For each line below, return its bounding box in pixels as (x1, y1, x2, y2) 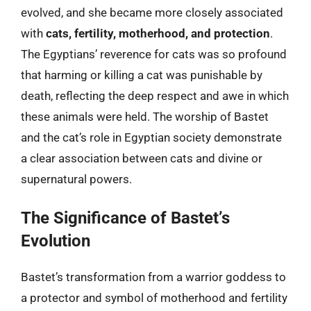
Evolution (21, 231, 90, 251)
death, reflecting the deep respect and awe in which (21, 88, 289, 103)
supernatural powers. (21, 171, 132, 186)
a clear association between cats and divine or (21, 151, 262, 165)
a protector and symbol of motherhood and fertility (21, 291, 287, 305)
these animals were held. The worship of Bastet (21, 109, 269, 124)
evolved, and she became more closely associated (21, 5, 283, 19)
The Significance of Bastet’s (21, 208, 230, 228)
